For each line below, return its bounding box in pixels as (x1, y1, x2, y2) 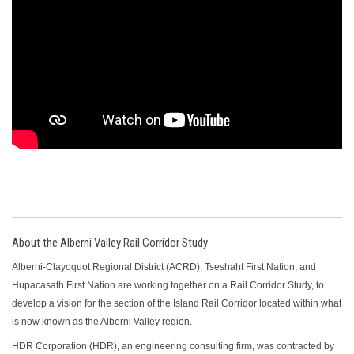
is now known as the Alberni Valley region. (12, 316, 192, 328)
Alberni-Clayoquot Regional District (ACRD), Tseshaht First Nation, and (12, 262, 316, 273)
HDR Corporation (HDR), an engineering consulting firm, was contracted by (12, 341, 334, 352)
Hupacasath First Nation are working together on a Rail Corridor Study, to (12, 280, 324, 292)
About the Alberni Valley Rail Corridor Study (12, 235, 208, 250)
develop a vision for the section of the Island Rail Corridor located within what (12, 298, 341, 310)
